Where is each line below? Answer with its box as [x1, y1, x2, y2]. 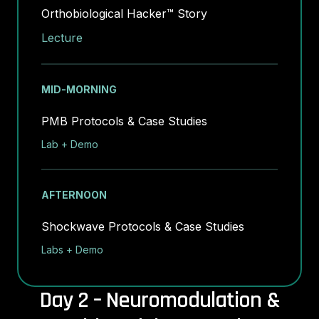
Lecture [41, 31, 83, 45]
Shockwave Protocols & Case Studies [41, 219, 244, 234]
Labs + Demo [41, 244, 103, 256]
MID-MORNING [41, 83, 117, 95]
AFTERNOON [41, 189, 107, 201]
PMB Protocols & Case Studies [41, 114, 207, 128]
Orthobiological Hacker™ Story [41, 6, 207, 21]
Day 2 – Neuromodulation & [39, 286, 280, 315]
